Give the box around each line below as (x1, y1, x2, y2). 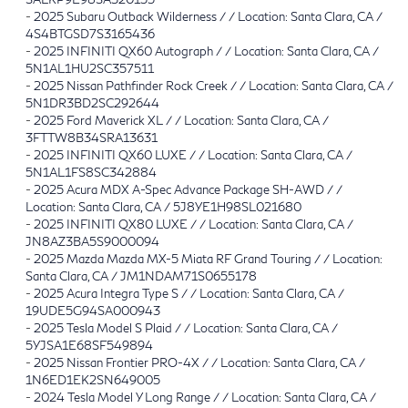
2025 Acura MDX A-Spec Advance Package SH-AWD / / (34, 181, 342, 197)
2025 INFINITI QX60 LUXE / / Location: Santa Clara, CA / (34, 147, 352, 162)
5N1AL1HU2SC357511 (25, 60, 154, 76)
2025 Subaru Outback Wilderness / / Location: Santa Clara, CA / (34, 8, 382, 24)
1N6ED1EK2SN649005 (25, 372, 160, 387)
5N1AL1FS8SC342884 (25, 164, 157, 179)
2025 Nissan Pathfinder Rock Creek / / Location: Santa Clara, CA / (34, 77, 393, 93)
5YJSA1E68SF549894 (25, 337, 153, 352)
